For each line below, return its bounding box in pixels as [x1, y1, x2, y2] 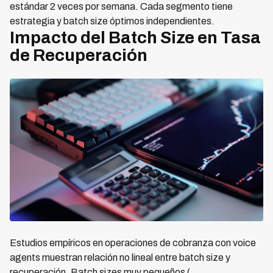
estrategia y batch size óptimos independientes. [10, 16, 214, 26]
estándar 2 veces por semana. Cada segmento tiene [10, 1, 233, 12]
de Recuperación [10, 46, 147, 65]
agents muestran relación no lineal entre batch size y [10, 252, 230, 263]
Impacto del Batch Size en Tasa [10, 28, 261, 47]
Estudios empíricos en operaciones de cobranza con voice [10, 238, 256, 248]
